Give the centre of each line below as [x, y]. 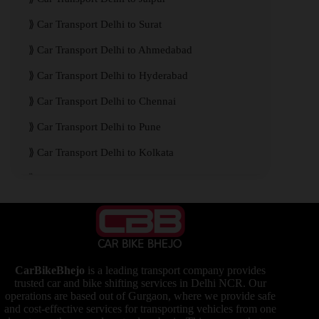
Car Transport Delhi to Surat [99, 25]
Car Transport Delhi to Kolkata [105, 153]
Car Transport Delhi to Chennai [106, 101]
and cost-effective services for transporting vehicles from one [141, 308]
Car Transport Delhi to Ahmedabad [115, 50]
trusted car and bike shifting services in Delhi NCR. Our [141, 283]
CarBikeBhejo [50, 270]
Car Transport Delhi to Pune [99, 127]
